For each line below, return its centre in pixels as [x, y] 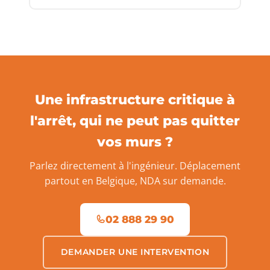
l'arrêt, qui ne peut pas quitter [135, 120]
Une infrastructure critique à [135, 99]
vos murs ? [135, 141]
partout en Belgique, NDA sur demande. [135, 181]
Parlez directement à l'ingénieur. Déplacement [135, 165]
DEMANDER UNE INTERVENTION [135, 252]
